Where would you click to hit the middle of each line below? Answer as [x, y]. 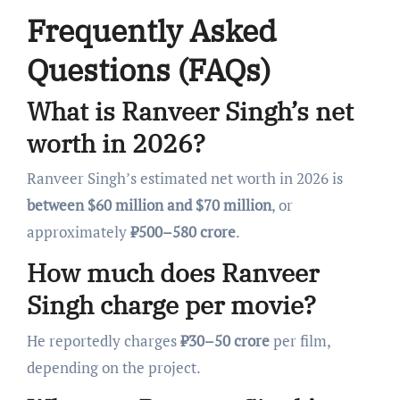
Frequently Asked [151, 31]
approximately [78, 232]
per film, [300, 340]
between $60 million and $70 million [149, 205]
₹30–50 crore [225, 340]
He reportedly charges [103, 340]
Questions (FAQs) [148, 70]
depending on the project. [113, 367]
